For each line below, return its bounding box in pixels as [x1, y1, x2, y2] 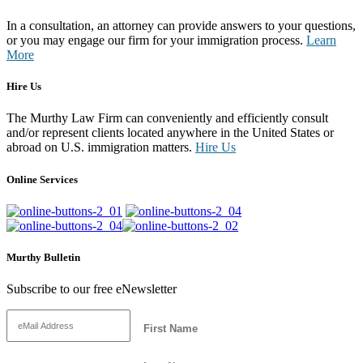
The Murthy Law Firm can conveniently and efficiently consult [6, 111, 328, 126]
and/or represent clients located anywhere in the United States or [6, 126, 334, 140]
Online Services [6, 173, 78, 186]
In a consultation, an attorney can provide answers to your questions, [6, 19, 356, 33]
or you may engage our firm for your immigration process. [6, 33, 306, 48]
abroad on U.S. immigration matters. [6, 140, 195, 155]
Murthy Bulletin [6, 250, 80, 263]
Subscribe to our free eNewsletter [6, 282, 177, 297]
